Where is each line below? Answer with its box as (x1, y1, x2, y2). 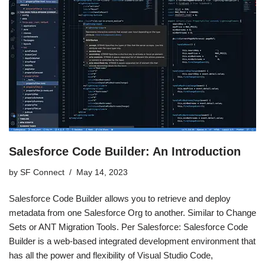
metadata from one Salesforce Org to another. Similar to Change (9, 207, 256, 218)
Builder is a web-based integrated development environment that (9, 235, 256, 246)
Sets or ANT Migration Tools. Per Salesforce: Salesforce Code (9, 221, 248, 232)
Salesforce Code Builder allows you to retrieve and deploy (9, 193, 231, 203)
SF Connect (20, 167, 64, 177)
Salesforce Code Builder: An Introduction (9, 144, 241, 158)
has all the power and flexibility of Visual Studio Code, (9, 250, 213, 260)
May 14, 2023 (76, 167, 128, 177)
